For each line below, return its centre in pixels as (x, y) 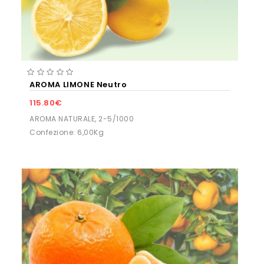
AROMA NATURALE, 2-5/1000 (82, 119)
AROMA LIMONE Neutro (78, 85)
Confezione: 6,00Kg (67, 133)
